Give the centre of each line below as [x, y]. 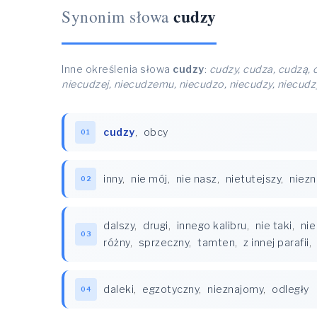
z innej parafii [276, 243]
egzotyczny [171, 289]
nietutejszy [253, 179]
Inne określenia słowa [117, 69]
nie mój [149, 179]
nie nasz [196, 179]
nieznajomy [235, 289]
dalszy [119, 226]
